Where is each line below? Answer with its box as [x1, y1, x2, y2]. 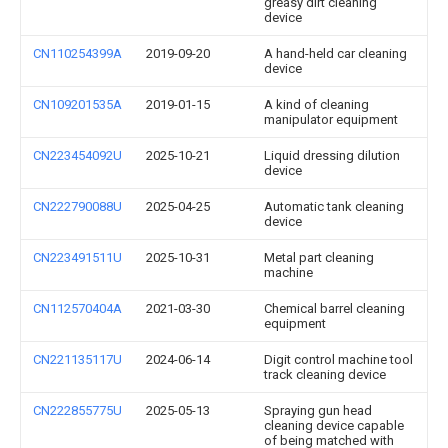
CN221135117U [33, 352, 122, 367]
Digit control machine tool [264, 352, 413, 367]
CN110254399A [33, 46, 122, 61]
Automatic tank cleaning [264, 199, 404, 214]
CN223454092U [33, 148, 122, 163]
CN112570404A [33, 301, 122, 316]
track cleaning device [264, 367, 386, 382]
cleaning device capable [264, 418, 404, 433]
